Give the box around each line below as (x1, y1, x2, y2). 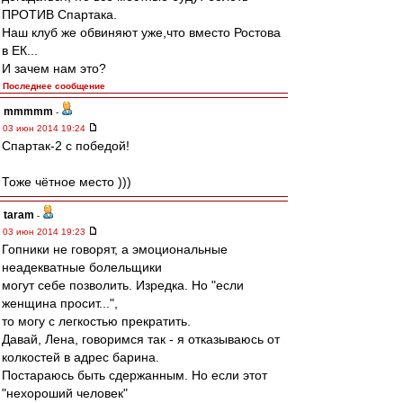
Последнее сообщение (3, 81, 105, 91)
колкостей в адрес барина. (2, 350, 159, 364)
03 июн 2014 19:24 (3, 123, 88, 133)
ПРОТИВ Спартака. (2, 7, 117, 22)
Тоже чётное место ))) (2, 175, 131, 189)
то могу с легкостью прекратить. (2, 314, 191, 328)
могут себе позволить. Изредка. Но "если (2, 278, 244, 292)
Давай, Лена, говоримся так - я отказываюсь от (2, 332, 280, 346)
